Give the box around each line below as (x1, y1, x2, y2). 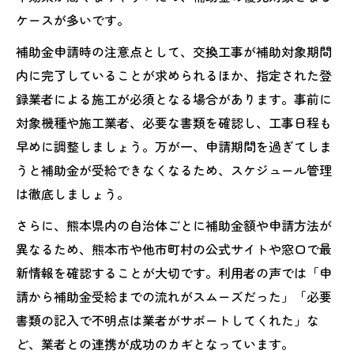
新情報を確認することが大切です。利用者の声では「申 (16, 262, 332, 282)
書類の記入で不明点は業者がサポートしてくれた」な (16, 310, 319, 330)
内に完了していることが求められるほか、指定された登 (16, 65, 332, 85)
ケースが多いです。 (16, 9, 130, 29)
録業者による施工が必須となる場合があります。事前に (16, 88, 332, 108)
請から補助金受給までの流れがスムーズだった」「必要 (16, 286, 332, 306)
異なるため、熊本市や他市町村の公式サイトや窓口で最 (16, 239, 332, 258)
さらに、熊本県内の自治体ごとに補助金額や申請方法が (16, 215, 332, 235)
